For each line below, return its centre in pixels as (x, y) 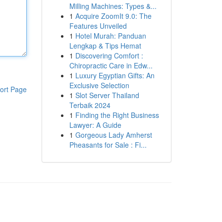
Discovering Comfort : (109, 55)
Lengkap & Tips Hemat (105, 46)
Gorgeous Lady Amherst (113, 135)
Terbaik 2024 (90, 105)
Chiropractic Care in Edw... (111, 65)
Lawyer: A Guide (95, 125)
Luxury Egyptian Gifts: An (115, 75)
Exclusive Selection (99, 85)
